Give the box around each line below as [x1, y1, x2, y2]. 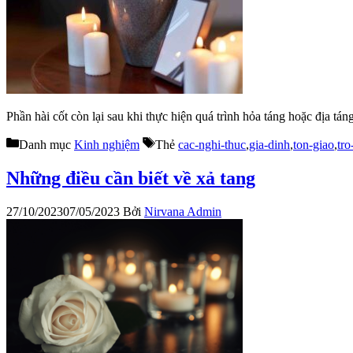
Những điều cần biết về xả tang [6, 168, 255, 189]
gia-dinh [249, 138, 290, 152]
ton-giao [293, 138, 334, 152]
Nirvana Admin [144, 205, 221, 219]
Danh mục [19, 138, 74, 152]
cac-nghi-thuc [178, 138, 246, 152]
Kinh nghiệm [74, 138, 139, 152]
